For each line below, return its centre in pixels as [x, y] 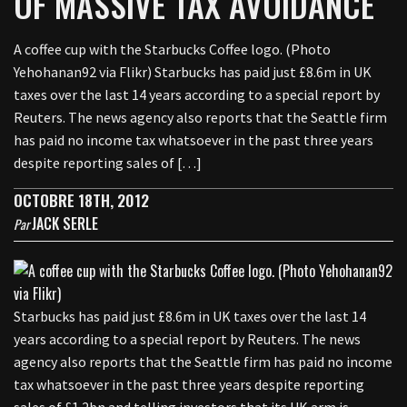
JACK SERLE [65, 223]
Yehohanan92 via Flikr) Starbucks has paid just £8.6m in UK [193, 72]
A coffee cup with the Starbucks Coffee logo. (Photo [172, 49]
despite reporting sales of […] [108, 163]
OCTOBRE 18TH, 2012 [81, 200]
